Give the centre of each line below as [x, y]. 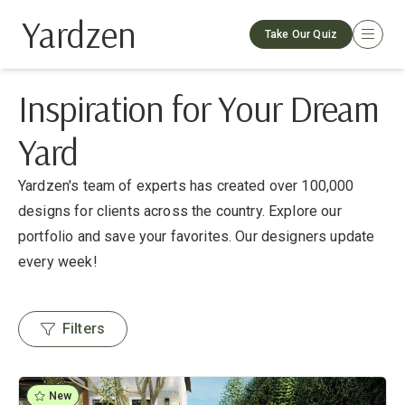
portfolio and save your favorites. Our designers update [197, 236]
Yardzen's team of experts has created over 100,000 [186, 186]
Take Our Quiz [301, 34]
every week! [58, 262]
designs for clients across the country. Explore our [180, 211]
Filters [84, 329]
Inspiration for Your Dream [198, 108]
